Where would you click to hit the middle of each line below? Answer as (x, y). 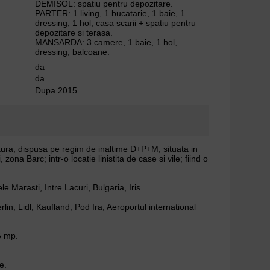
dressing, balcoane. (73, 52)
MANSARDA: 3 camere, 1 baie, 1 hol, (106, 42)
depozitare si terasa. (74, 33)
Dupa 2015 (56, 90)
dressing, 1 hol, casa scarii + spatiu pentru (116, 23)
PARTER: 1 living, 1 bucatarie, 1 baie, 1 (110, 14)
